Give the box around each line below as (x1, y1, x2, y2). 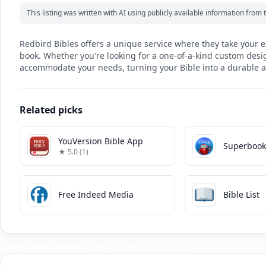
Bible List (223, 188, 260, 200)
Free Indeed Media (58, 188, 134, 200)
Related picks (20, 103, 83, 116)
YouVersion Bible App (58, 135, 143, 147)
